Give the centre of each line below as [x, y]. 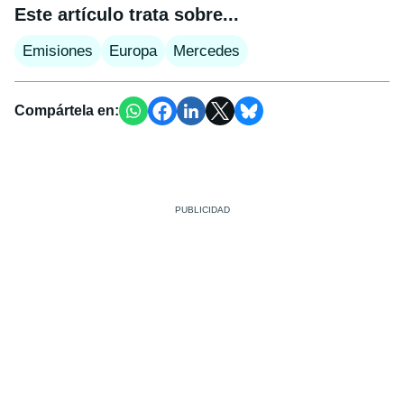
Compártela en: [67, 110]
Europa [133, 50]
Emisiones [58, 50]
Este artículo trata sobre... [127, 14]
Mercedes [207, 50]
